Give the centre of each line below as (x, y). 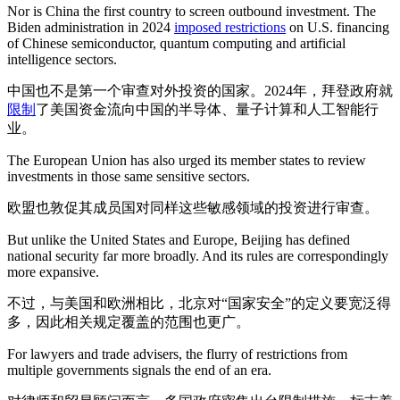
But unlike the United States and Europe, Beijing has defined (179, 240)
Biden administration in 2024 (91, 27)
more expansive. (53, 272)
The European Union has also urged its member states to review (187, 160)
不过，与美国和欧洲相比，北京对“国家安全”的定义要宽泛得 (199, 303)
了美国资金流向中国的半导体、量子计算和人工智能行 (207, 109)
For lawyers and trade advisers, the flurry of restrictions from (177, 354)
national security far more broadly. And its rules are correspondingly (198, 256)
